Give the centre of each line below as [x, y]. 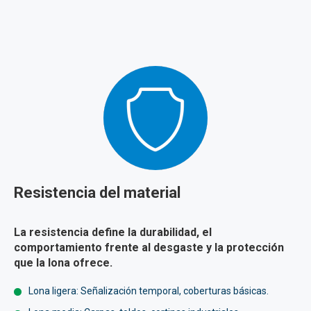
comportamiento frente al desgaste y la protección [149, 247]
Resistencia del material [97, 193]
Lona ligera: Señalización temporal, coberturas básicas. [149, 291]
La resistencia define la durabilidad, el [113, 232]
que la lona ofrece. [63, 262]
